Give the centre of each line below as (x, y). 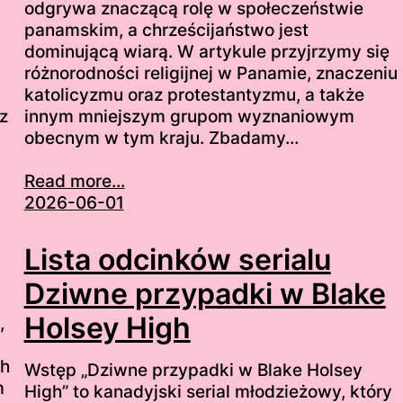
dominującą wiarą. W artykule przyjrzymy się (206, 52)
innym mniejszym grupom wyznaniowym (189, 117)
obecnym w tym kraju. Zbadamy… (161, 139)
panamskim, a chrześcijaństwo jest (166, 31)
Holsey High (107, 327)
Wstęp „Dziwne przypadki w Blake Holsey (193, 370)
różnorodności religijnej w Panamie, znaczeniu (210, 74)
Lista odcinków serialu (177, 259)
